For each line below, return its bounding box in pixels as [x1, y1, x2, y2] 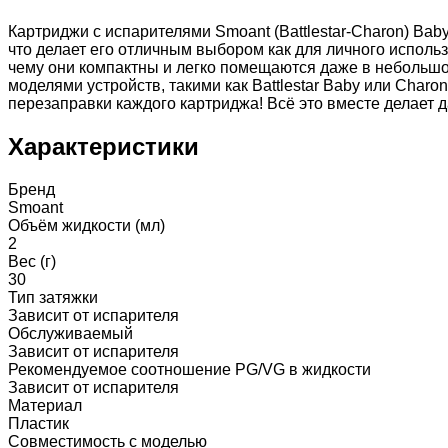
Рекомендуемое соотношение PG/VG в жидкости [8, 360, 371, 378]
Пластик [8, 414, 69, 432]
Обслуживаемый [8, 324, 133, 342]
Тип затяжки [8, 288, 98, 306]
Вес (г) [8, 252, 56, 270]
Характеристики [8, 132, 199, 160]
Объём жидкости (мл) [8, 216, 165, 234]
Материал [8, 396, 82, 414]
